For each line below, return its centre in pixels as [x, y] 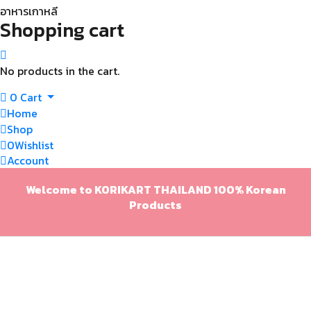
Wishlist [34, 145]
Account [28, 160]
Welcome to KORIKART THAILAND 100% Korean [155, 190]
